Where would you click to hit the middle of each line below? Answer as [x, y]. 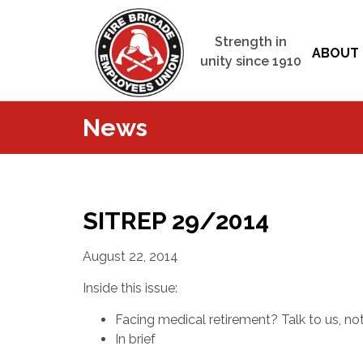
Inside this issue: [130, 288]
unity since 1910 [251, 61]
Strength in [251, 42]
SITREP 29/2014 [176, 221]
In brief [135, 339]
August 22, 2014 [130, 256]
